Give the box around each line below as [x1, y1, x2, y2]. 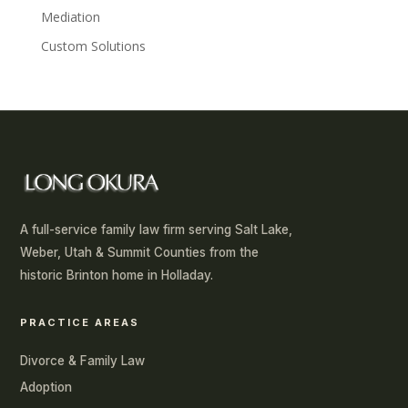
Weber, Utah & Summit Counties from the [20, 245, 259, 260]
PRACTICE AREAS [20, 316, 139, 329]
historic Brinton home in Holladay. [20, 268, 213, 282]
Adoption [20, 380, 72, 394]
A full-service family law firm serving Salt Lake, [20, 222, 292, 237]
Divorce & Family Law [20, 353, 145, 368]
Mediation [40, 8, 100, 25]
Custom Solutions [40, 37, 146, 55]
